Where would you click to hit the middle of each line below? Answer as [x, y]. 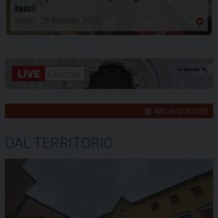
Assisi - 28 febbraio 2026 [57, 21]
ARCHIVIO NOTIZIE [181, 112]
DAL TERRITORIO [59, 143]
